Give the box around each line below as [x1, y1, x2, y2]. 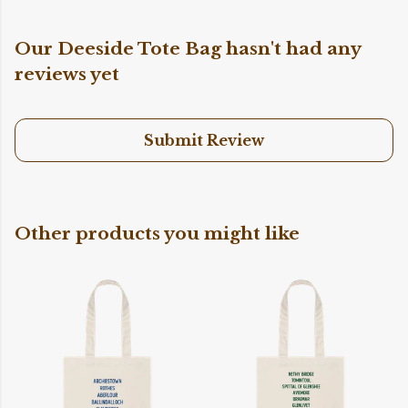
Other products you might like [15, 222, 300, 245]
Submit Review [144, 131, 264, 150]
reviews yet [15, 63, 119, 86]
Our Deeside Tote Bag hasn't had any [15, 37, 361, 60]
